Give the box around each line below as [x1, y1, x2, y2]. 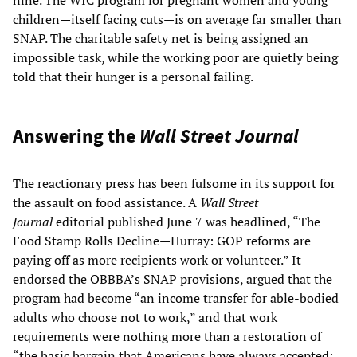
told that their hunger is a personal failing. [13, 67, 253, 85]
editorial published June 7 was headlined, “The [53, 212, 320, 230]
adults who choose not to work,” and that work [13, 308, 277, 326]
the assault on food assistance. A [13, 193, 200, 211]
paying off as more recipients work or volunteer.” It [13, 250, 301, 269]
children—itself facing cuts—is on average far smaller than [13, 10, 342, 28]
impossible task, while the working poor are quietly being [13, 48, 338, 66]
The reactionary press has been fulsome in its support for [13, 174, 335, 192]
